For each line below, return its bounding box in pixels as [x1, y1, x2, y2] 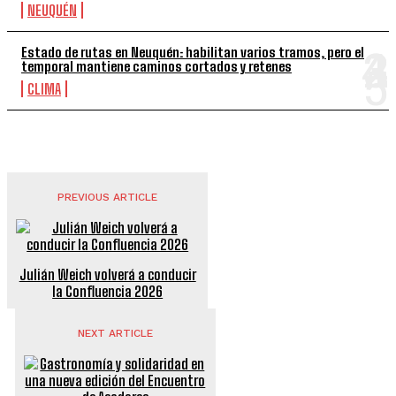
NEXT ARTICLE [77, 327, 153, 339]
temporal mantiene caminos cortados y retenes [21, 58, 292, 74]
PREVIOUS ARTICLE [57, 191, 158, 203]
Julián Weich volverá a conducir [19, 266, 196, 283]
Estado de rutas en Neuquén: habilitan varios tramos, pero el [21, 44, 364, 60]
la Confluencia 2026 [52, 283, 164, 300]
